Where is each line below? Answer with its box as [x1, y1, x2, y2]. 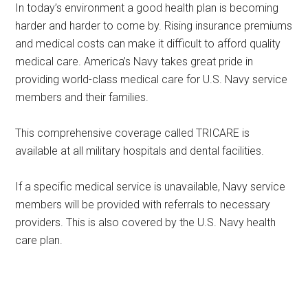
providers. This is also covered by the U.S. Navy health [15, 216, 276, 229]
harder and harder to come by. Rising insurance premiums [15, 19, 293, 32]
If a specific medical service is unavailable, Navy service [15, 180, 286, 193]
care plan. [15, 234, 63, 247]
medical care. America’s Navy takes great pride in [15, 55, 254, 68]
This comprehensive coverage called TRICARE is [15, 126, 250, 140]
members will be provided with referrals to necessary [15, 198, 271, 211]
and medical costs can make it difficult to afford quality [15, 37, 281, 50]
